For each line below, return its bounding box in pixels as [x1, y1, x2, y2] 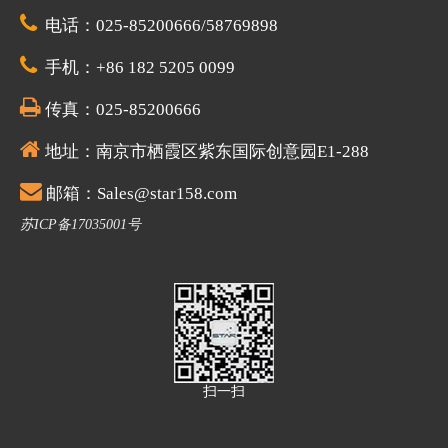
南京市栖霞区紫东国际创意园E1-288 [96, 141, 369, 161]
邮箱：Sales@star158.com [46, 183, 237, 203]
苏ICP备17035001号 [20, 216, 141, 232]
